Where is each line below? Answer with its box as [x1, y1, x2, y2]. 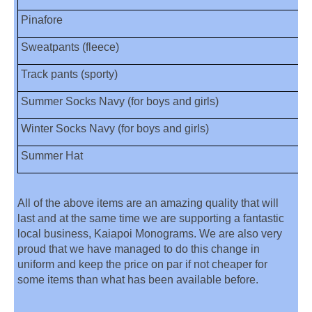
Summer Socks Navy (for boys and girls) [20, 95, 219, 107]
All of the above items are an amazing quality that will [17, 196, 279, 209]
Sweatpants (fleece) [20, 40, 119, 53]
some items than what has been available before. [17, 273, 261, 286]
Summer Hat [20, 149, 83, 162]
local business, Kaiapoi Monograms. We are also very [17, 227, 282, 240]
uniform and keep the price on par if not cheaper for [17, 258, 267, 270]
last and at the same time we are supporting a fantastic [17, 212, 284, 224]
